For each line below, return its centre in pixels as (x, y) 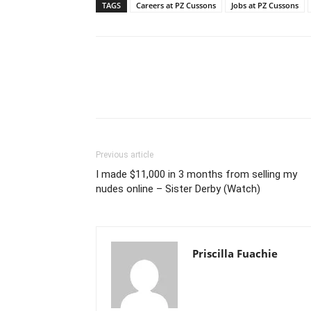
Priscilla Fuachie (235, 253)
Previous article (125, 155)
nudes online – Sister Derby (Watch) (178, 189)
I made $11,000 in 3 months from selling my (196, 174)
